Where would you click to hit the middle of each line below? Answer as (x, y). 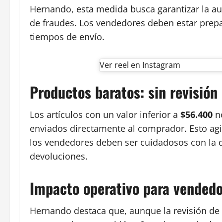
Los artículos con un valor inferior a (105, 114)
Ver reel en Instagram (140, 65)
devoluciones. (59, 156)
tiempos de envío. (67, 36)
